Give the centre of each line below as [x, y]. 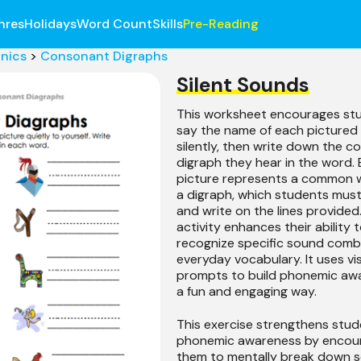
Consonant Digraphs [104, 56]
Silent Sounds [243, 85]
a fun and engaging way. [247, 291]
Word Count [114, 24]
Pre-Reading [220, 24]
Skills [167, 24]
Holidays [50, 24]
